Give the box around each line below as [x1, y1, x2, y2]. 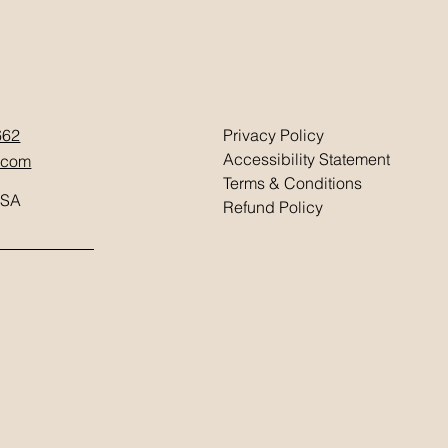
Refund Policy [222, 197, 323, 217]
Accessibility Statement [222, 149, 390, 169]
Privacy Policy [222, 125, 324, 145]
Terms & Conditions [222, 173, 362, 193]
